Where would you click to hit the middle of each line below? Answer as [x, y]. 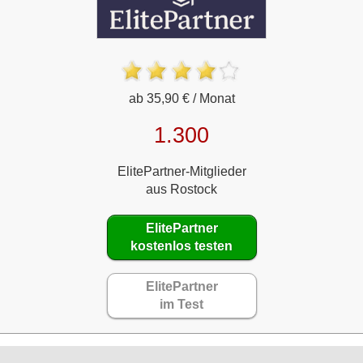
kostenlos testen [181, 246]
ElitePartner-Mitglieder [181, 171]
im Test [181, 304]
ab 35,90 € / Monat [181, 98]
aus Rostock [181, 189]
